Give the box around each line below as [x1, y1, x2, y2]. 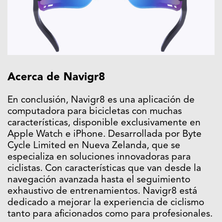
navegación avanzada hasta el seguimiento [7, 175, 190, 185]
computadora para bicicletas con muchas [7, 107, 182, 117]
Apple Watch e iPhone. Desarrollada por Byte [7, 130, 202, 140]
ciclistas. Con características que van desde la [7, 164, 201, 174]
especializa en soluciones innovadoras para [7, 153, 191, 163]
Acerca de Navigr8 [7, 72, 105, 83]
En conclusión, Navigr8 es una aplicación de [7, 96, 195, 106]
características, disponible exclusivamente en [7, 118, 201, 128]
